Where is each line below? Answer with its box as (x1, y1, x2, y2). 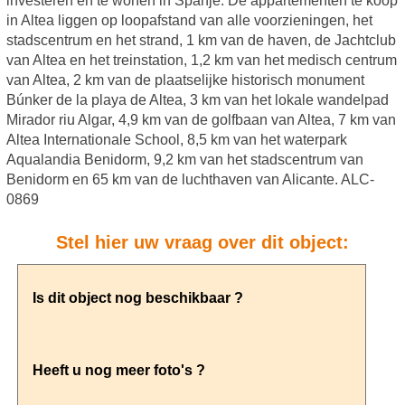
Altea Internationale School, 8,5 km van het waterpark (5, 132, 347, 148)
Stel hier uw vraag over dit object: (55, 232, 349, 253)
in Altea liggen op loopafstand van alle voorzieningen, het (5, 13, 372, 29)
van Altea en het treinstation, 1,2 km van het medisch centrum (5, 52, 397, 69)
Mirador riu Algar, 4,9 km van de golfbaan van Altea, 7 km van (5, 112, 396, 128)
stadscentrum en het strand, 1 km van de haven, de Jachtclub (5, 33, 396, 49)
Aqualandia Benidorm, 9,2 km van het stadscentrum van (5, 152, 363, 168)
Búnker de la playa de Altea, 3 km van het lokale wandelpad (5, 92, 389, 108)
